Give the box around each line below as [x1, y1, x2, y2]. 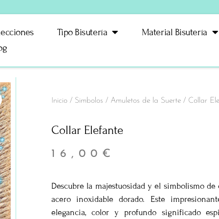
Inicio [51, 96, 67, 105]
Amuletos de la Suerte [110, 96, 181, 105]
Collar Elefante [51, 123, 123, 137]
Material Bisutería [141, 26, 207, 38]
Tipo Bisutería [57, 26, 108, 38]
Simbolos [75, 96, 103, 105]
